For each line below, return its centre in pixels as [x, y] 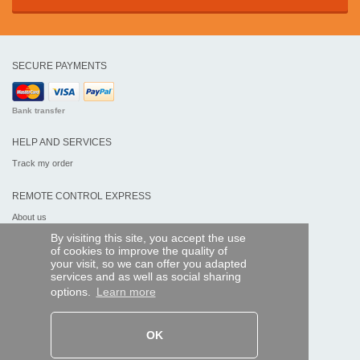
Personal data [39, 253]
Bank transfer [39, 110]
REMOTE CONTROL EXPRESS [82, 196]
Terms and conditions [54, 241]
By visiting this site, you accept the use [148, 238]
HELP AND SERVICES [62, 142]
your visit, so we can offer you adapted [148, 264]
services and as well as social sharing [145, 277]
